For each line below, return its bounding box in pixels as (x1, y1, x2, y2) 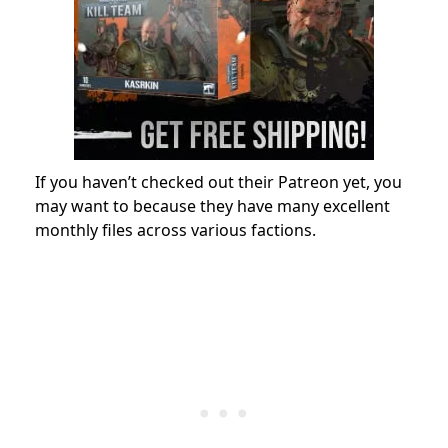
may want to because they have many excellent (35, 195, 390, 218)
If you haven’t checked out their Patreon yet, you (35, 171, 402, 194)
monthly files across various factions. (35, 219, 316, 242)
